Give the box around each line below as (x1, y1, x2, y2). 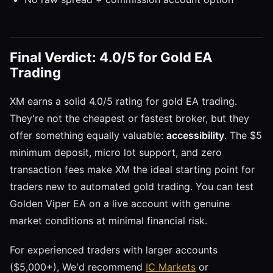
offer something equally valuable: (10, 129, 166, 141)
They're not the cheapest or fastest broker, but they (10, 112, 249, 124)
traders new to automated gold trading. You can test (10, 180, 253, 193)
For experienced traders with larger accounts (10, 243, 218, 256)
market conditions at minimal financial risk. (10, 214, 207, 227)
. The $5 (224, 129, 262, 141)
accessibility (166, 129, 224, 141)
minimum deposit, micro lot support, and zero (10, 146, 222, 158)
